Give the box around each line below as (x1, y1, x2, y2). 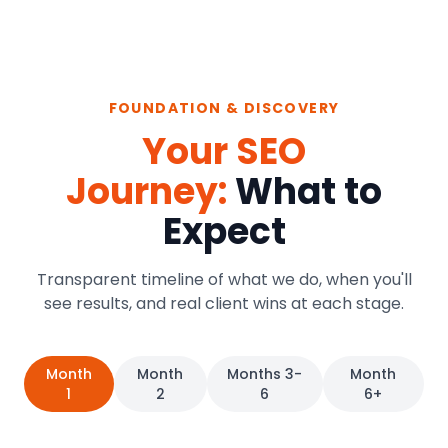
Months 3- (227, 364, 303, 384)
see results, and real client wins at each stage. (44, 292, 404, 315)
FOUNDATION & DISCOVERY (108, 98, 340, 118)
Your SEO (142, 126, 306, 177)
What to (235, 166, 382, 217)
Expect (162, 206, 286, 257)
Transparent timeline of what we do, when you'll (36, 268, 412, 291)
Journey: (66, 166, 227, 217)
